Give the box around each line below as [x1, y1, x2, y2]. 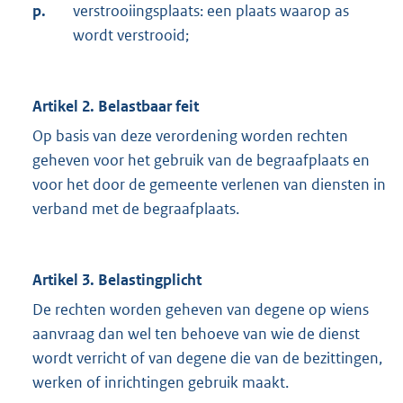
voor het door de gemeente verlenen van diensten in [32, 175, 386, 195]
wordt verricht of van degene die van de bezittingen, [32, 348, 382, 369]
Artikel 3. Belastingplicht [32, 270, 201, 291]
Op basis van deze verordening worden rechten [32, 126, 348, 147]
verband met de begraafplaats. [32, 199, 239, 219]
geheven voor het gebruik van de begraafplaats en [32, 150, 370, 171]
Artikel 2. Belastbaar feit [32, 96, 199, 117]
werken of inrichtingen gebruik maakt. [32, 372, 289, 393]
